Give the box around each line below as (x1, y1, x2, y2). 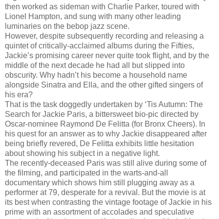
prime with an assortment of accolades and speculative (5, 207, 194, 216)
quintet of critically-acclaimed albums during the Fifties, (5, 41, 194, 50)
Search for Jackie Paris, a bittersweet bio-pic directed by (5, 109, 198, 118)
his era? (5, 90, 33, 99)
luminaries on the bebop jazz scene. (5, 22, 130, 30)
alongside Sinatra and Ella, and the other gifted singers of (5, 80, 203, 89)
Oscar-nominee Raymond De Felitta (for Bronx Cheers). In (5, 119, 205, 128)
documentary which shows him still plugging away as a (5, 178, 195, 187)
